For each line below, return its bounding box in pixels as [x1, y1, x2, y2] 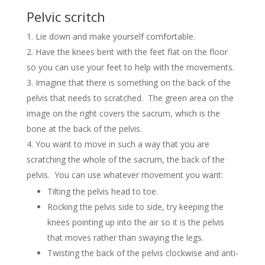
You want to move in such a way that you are [35, 138, 209, 150]
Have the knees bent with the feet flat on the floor [35, 46, 228, 57]
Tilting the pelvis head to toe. [47, 186, 158, 197]
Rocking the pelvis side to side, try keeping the [47, 201, 224, 212]
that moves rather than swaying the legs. [47, 232, 203, 243]
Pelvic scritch [26, 8, 105, 25]
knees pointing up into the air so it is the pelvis [47, 216, 224, 228]
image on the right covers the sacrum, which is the [26, 108, 220, 119]
